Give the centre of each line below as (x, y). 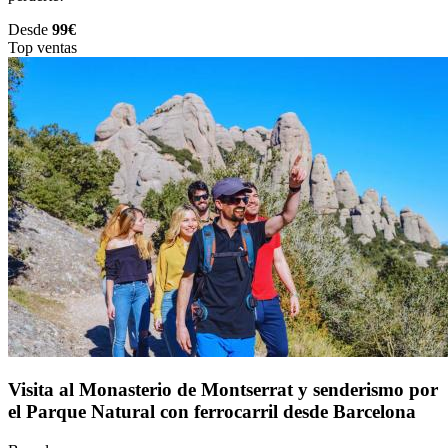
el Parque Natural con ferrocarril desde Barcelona (212, 412)
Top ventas (42, 47)
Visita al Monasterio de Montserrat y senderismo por (223, 390)
